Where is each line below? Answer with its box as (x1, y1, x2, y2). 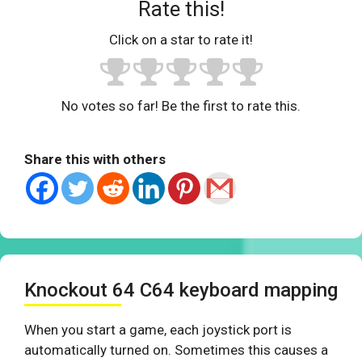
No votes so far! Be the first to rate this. (61, 98, 301, 115)
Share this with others (24, 151, 166, 168)
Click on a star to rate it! (109, 32, 253, 48)
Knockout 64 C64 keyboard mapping (24, 279, 338, 302)
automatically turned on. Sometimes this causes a (24, 342, 328, 359)
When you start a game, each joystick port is (24, 322, 292, 339)
